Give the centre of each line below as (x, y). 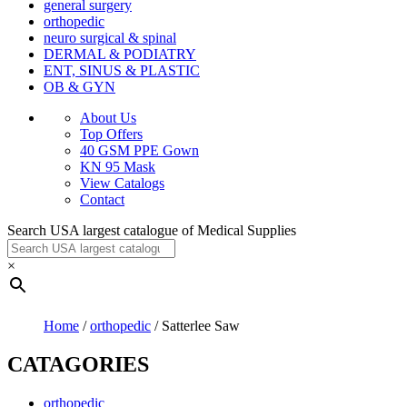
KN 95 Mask (118, 167)
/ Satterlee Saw (195, 325)
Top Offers (111, 134)
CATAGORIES (78, 364)
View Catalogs (122, 183)
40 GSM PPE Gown (139, 150)
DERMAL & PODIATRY (120, 54)
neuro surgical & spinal (110, 38)
